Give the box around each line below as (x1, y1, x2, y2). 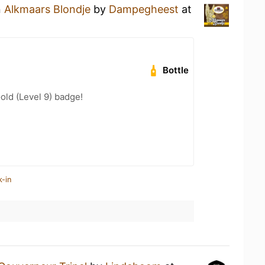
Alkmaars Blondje (4, 3, 91, 15)
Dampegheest (109, 3, 179, 15)
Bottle (163, 64, 189, 76)
